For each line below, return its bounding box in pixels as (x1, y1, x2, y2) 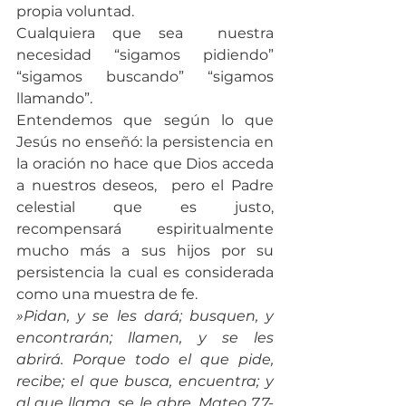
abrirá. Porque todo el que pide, (16, 350, 274, 368)
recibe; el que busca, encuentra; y (16, 372, 274, 390)
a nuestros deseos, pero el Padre (16, 176, 274, 194)
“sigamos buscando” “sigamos (16, 67, 274, 85)
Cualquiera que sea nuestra (16, 24, 274, 42)
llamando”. (100, 89, 125, 107)
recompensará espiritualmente (16, 219, 274, 237)
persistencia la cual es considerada (16, 263, 274, 281)
